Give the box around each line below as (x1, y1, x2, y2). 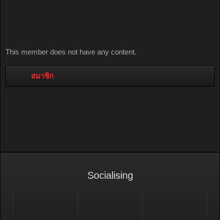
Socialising (87, 170, 133, 181)
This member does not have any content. (5, 48, 137, 56)
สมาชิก (34, 72, 56, 80)
